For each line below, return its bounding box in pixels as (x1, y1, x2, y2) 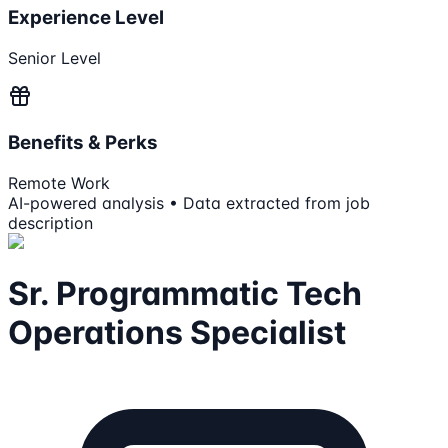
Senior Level (8, 48, 101, 69)
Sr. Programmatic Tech (8, 274, 362, 313)
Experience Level (8, 6, 164, 30)
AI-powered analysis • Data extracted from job (8, 192, 370, 213)
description (8, 212, 93, 233)
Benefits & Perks (8, 130, 158, 154)
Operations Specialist (8, 313, 346, 352)
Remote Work (8, 172, 110, 193)
